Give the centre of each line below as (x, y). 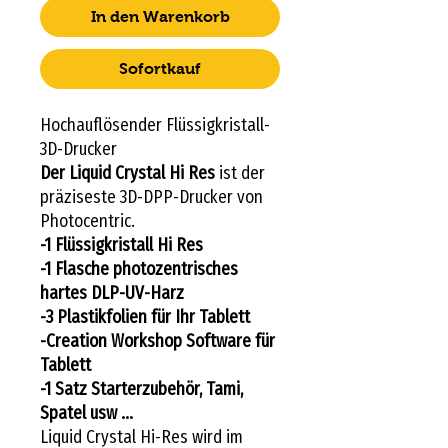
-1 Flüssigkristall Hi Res (121, 244)
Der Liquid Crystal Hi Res (127, 172)
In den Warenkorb (160, 16)
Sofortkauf (160, 68)
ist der (240, 172)
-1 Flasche (74, 268)
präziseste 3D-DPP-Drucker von (151, 196)
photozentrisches (175, 268)
